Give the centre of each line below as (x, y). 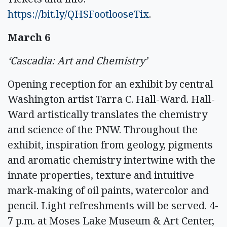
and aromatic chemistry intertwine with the (111, 160)
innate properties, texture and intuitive (101, 175)
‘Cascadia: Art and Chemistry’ (78, 60)
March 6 (29, 37)
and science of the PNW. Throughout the (103, 129)
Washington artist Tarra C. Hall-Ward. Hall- (111, 99)
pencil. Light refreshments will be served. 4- (113, 205)
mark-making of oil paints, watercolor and (108, 190)
